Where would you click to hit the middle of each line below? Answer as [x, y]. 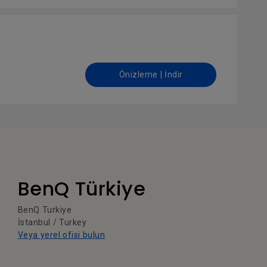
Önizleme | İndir [151, 74]
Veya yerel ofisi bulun [61, 235]
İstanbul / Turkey [52, 222]
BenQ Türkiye [82, 189]
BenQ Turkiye [45, 210]
